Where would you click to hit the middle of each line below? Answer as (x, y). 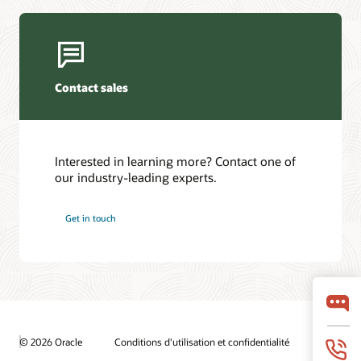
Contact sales (92, 88)
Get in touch (91, 218)
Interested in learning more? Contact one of (176, 161)
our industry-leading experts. (136, 177)
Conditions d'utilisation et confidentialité (202, 342)
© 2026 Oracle (51, 341)
